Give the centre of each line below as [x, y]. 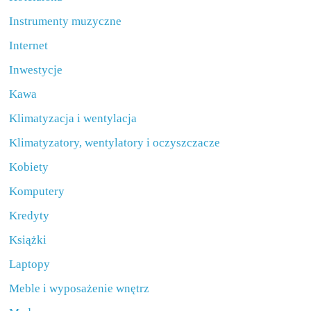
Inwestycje [36, 70]
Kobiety [29, 167]
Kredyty [30, 216]
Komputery [37, 191]
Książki [28, 240]
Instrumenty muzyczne [66, 21]
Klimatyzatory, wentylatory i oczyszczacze [115, 143]
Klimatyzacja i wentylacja [73, 118]
